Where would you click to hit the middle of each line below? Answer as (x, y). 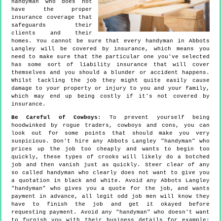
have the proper (52, 10)
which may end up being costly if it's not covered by (110, 96)
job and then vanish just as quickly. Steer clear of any (110, 165)
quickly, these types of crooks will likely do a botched (110, 157)
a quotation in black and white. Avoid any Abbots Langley (110, 181)
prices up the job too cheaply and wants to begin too (110, 149)
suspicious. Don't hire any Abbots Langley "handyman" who (110, 141)
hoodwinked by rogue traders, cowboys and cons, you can (110, 126)
